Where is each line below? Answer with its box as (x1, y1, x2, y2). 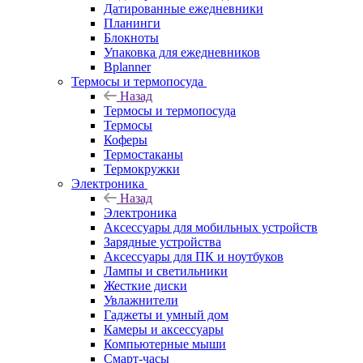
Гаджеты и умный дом (104, 307, 228, 322)
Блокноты (104, 30, 159, 45)
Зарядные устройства (104, 234, 221, 249)
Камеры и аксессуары (104, 322, 224, 336)
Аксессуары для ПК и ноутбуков (104, 249, 284, 263)
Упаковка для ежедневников (104, 45, 260, 59)
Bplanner (104, 59, 151, 74)
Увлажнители (104, 293, 178, 307)
